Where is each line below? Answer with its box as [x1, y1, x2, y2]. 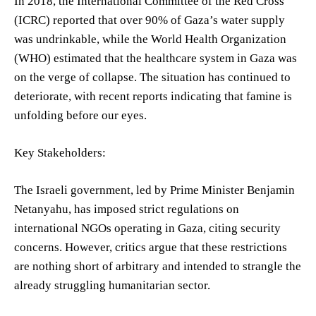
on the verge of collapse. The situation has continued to [14, 70, 291, 84]
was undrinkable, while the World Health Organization [14, 32, 286, 46]
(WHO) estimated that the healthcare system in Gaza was [14, 51, 297, 65]
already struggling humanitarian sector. [14, 278, 210, 292]
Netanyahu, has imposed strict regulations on [14, 202, 239, 216]
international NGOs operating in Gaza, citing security [14, 221, 281, 235]
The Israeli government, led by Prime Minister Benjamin [14, 183, 295, 197]
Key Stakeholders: [14, 145, 106, 159]
